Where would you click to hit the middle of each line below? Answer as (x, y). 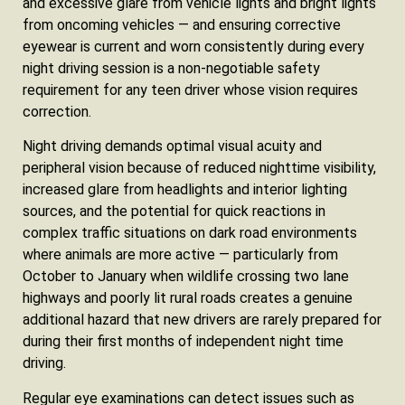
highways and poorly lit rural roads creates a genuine (188, 298)
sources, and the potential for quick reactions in (174, 212)
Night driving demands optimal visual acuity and (172, 146)
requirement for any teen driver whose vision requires (190, 90)
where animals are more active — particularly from (180, 255)
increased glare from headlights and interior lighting (185, 190)
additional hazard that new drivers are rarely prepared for (202, 320)
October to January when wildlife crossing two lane (186, 277)
